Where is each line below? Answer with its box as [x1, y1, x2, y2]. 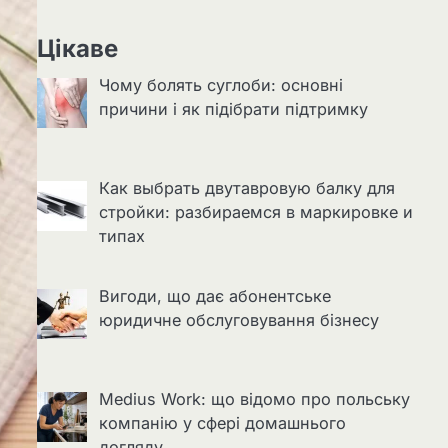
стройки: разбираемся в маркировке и [98, 202, 413, 223]
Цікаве [36, 34, 118, 63]
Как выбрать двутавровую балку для [98, 178, 395, 199]
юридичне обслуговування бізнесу [98, 310, 379, 331]
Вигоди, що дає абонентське [98, 286, 331, 307]
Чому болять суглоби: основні [98, 75, 343, 95]
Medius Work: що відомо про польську [98, 389, 410, 410]
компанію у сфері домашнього [98, 413, 346, 434]
